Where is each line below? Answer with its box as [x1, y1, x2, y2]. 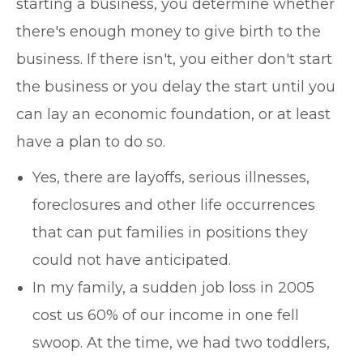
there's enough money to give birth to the [16, 23, 321, 41]
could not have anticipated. [32, 251, 231, 269]
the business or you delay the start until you [16, 78, 335, 96]
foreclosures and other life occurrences [32, 196, 315, 214]
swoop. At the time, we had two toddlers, [32, 334, 330, 352]
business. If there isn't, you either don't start [16, 50, 332, 68]
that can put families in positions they [32, 224, 308, 241]
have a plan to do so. [16, 133, 165, 151]
